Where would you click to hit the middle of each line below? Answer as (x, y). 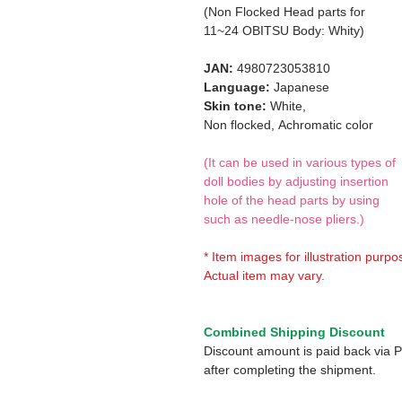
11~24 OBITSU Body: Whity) (284, 31)
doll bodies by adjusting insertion (296, 181)
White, (286, 106)
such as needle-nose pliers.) (284, 219)
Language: (237, 87)
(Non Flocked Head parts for (284, 12)
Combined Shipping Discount (294, 332)
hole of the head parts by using (292, 200)
